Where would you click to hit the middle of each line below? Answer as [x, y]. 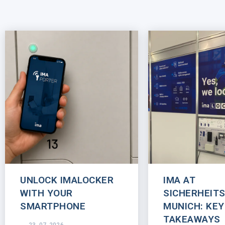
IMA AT [180, 180]
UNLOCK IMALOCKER [67, 180]
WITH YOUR [46, 193]
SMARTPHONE [53, 206]
